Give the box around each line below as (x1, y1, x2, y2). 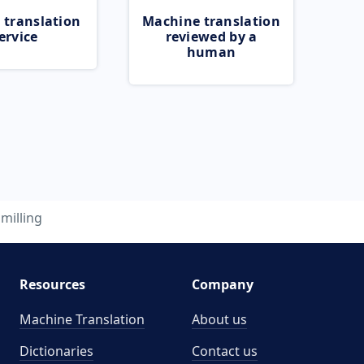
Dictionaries (19, 342, 93, 360)
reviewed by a (165, 28, 258, 45)
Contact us (192, 342, 258, 360)
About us (192, 310, 247, 328)
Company (192, 275, 253, 293)
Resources (19, 275, 85, 293)
